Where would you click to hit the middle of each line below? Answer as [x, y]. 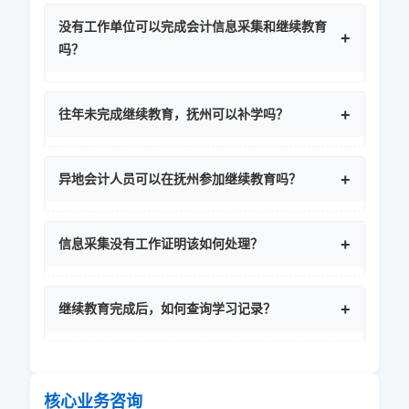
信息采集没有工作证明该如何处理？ [160, 244]
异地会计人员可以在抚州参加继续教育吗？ [179, 179]
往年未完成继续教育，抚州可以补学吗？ [173, 114]
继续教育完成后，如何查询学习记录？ [167, 309]
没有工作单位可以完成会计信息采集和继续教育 [192, 26]
